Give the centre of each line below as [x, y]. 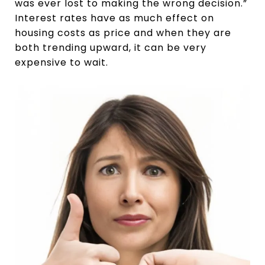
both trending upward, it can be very [111, 48]
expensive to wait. [62, 62]
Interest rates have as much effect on [114, 18]
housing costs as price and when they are [123, 33]
